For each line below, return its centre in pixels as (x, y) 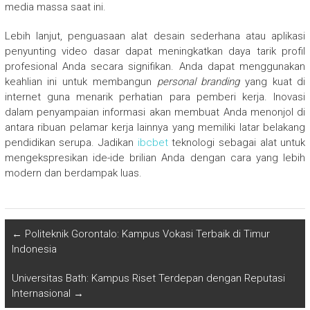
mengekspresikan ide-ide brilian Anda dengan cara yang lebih (155, 157)
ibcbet (153, 142)
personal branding (198, 81)
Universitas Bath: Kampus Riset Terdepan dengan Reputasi (148, 278)
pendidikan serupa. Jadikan (71, 142)
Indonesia (34, 249)
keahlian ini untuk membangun (81, 81)
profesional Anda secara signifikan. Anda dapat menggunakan (155, 66)
